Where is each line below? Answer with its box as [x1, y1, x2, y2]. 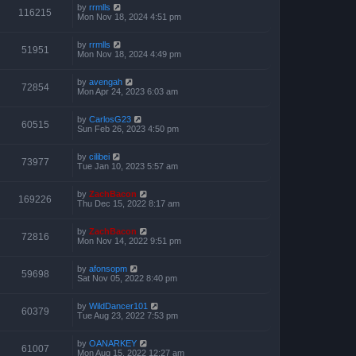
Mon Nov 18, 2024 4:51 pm [77, 12, 181, 21]
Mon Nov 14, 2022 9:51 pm [77, 236, 181, 246]
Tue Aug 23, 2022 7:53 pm [77, 311, 178, 320]
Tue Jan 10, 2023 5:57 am [77, 161, 178, 171]
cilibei [89, 152, 110, 161]
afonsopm [89, 264, 127, 273]
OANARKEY [89, 339, 137, 348]
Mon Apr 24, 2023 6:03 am [77, 87, 178, 96]
